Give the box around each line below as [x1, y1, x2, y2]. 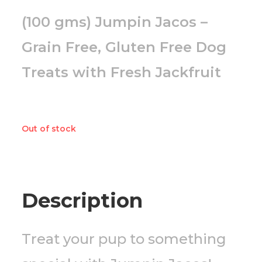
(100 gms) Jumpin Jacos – [22, 13, 208, 31]
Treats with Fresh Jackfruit [22, 64, 222, 81]
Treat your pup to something [22, 230, 227, 248]
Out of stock [22, 123, 77, 135]
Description [22, 188, 143, 213]
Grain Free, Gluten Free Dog [22, 39, 227, 56]
